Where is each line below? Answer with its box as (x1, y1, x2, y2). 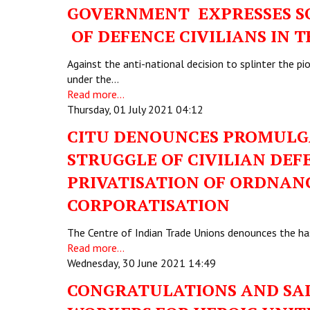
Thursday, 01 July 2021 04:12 (67, 102, 203, 116)
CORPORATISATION (67, 194, 230, 216)
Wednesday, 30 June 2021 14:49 (67, 256, 216, 270)
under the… (67, 72, 119, 86)
